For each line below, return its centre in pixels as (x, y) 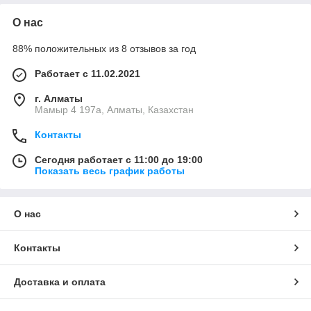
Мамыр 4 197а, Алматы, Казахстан (114, 109)
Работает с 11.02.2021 (87, 73)
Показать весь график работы (110, 170)
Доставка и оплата (60, 281)
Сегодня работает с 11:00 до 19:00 (119, 159)
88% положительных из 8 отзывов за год (104, 48)
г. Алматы (59, 98)
